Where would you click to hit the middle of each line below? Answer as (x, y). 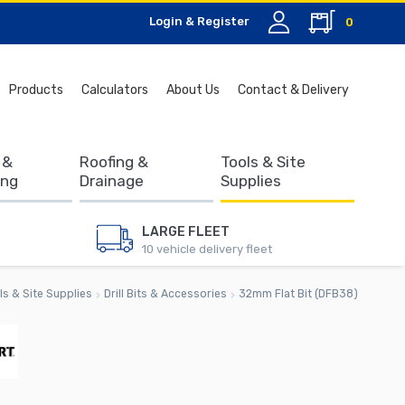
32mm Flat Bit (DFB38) (298, 294)
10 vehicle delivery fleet (207, 249)
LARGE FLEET (185, 231)
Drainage (111, 181)
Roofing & (113, 162)
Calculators (115, 90)
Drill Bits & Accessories (165, 294)
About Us (193, 90)
